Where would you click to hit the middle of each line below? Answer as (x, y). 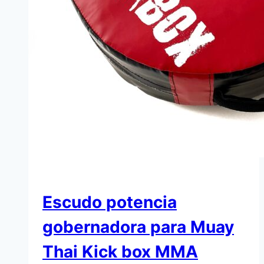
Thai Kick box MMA (120, 252)
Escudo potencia (110, 202)
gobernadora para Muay (138, 227)
